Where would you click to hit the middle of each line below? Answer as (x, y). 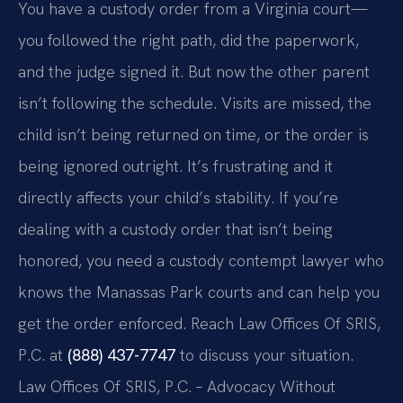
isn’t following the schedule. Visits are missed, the (195, 103)
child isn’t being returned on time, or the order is (193, 135)
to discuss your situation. (264, 355)
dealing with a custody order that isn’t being (175, 229)
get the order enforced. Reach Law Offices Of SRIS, (199, 324)
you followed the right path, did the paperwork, (188, 40)
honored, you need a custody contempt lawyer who (201, 261)
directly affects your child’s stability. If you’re (178, 198)
